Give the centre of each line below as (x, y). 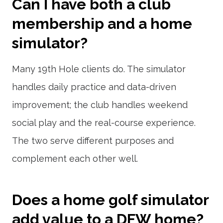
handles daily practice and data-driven (94, 87)
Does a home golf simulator (110, 200)
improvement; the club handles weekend (100, 105)
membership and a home (102, 24)
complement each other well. (75, 159)
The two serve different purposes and (93, 141)
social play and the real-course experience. (104, 123)
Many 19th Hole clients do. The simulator (99, 69)
